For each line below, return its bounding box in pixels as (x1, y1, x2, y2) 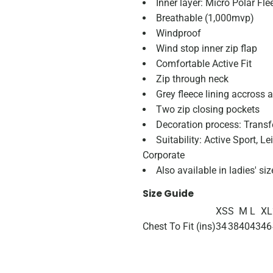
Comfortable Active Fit (156, 58, 252, 69)
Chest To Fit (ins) (143, 221, 216, 232)
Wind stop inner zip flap (156, 43, 257, 54)
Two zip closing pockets (156, 104, 260, 115)
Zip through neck (156, 73, 229, 85)
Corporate (143, 149, 185, 161)
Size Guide (143, 187, 194, 200)
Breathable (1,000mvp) (156, 12, 254, 24)
